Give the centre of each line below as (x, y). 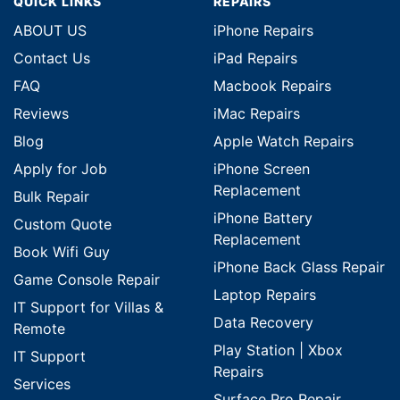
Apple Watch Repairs (283, 142)
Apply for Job (60, 169)
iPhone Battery (263, 218)
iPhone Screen (262, 169)
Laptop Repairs (265, 295)
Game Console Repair (87, 280)
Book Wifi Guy (62, 252)
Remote (39, 329)
